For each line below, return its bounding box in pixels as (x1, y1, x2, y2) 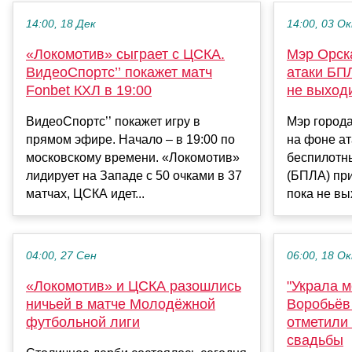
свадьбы (287, 332, 343, 349)
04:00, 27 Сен (26, 250, 97, 262)
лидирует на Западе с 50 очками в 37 (26, 169, 242, 183)
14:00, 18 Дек (26, 18, 96, 31)
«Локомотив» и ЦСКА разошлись (26, 278, 241, 295)
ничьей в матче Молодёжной (26, 296, 215, 313)
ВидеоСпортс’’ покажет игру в (26, 115, 200, 129)
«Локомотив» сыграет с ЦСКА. (26, 46, 225, 63)
